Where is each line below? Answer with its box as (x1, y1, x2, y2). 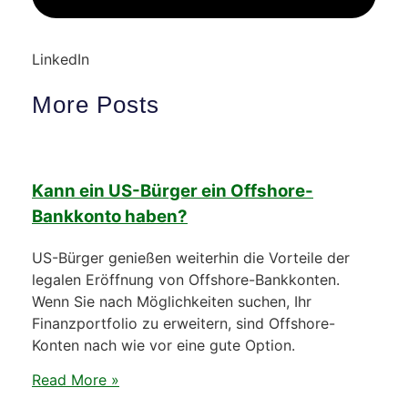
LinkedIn (32, 50, 89, 69)
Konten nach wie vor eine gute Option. (32, 335, 295, 354)
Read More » (32, 370, 119, 389)
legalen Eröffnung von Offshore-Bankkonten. (32, 270, 340, 289)
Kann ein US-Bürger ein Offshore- (32, 179, 313, 201)
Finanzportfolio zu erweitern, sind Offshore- (32, 313, 335, 332)
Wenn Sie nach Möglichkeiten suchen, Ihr (32, 291, 311, 311)
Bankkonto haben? (32, 205, 188, 227)
